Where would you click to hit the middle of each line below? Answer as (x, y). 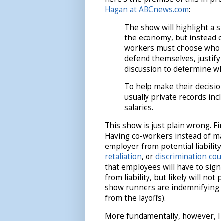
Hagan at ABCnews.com (147, 9)
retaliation (123, 156)
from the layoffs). (135, 198)
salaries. (139, 108)
